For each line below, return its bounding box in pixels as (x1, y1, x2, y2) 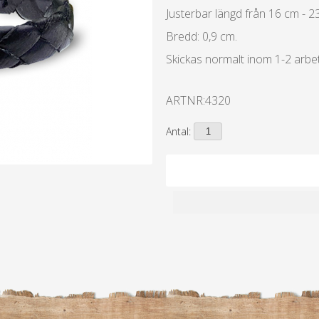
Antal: (166, 125, 192, 139)
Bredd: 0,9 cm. (166, 28, 238, 45)
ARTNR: (166, 93, 206, 109)
